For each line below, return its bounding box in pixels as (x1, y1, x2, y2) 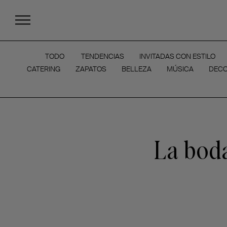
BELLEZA (121, 64, 152, 73)
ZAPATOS (75, 64, 106, 73)
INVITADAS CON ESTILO (139, 52, 215, 61)
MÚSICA (166, 64, 194, 73)
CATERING (26, 64, 60, 73)
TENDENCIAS (81, 52, 124, 61)
